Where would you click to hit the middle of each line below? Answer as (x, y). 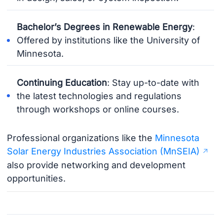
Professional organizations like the (81, 138)
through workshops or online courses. (98, 109)
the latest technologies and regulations (99, 96)
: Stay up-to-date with (153, 82)
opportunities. (36, 178)
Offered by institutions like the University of (109, 40)
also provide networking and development (96, 165)
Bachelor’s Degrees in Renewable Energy (105, 27)
